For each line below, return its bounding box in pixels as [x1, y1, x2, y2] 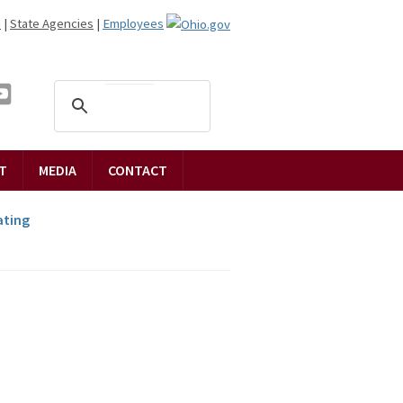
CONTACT [108, 160, 167, 179]
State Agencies [10, 14, 94, 31]
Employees [103, 14, 164, 31]
